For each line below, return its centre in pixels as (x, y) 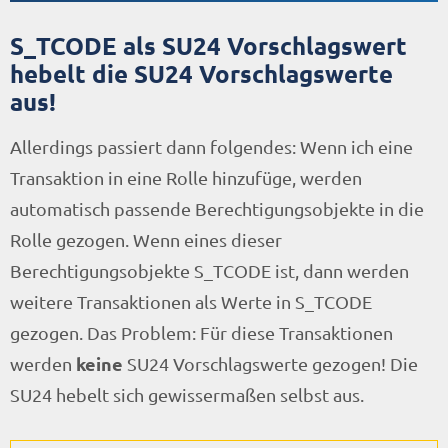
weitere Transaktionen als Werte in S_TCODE (191, 301)
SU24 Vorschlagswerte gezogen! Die (270, 363)
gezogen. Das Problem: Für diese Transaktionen (201, 332)
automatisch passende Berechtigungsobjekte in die (217, 208)
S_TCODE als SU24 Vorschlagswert (208, 45)
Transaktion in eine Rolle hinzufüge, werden (186, 177)
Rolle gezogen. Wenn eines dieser (146, 239)
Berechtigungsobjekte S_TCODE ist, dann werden (209, 270)
